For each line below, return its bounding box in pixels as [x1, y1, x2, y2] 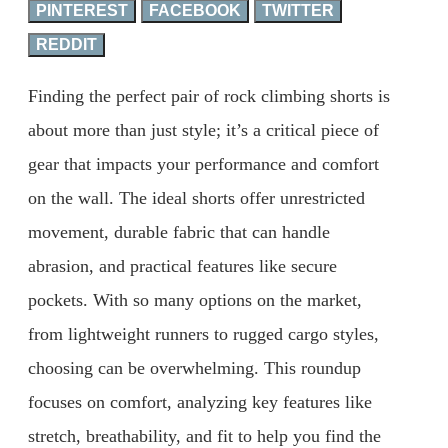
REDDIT [36, 35, 97, 53]
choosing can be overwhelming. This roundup [28, 357, 361, 378]
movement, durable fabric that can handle [28, 221, 330, 242]
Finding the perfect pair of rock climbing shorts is [28, 85, 390, 106]
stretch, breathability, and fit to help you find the [28, 425, 381, 446]
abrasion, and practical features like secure [28, 255, 337, 276]
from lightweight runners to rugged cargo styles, [28, 323, 379, 344]
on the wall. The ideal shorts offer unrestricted [28, 187, 365, 208]
